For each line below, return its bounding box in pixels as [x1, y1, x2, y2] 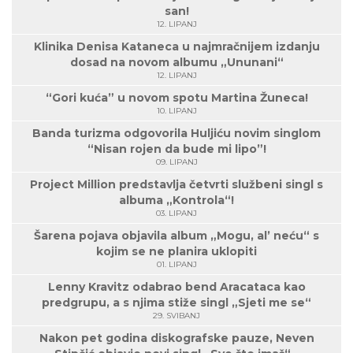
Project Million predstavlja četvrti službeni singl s [30, 177, 323, 192]
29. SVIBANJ [153, 310, 200, 321]
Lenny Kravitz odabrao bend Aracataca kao [47, 280, 306, 295]
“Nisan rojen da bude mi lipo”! [87, 142, 266, 157]
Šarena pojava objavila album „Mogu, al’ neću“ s [34, 229, 319, 243]
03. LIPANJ [156, 208, 197, 219]
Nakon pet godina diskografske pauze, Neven [39, 331, 314, 346]
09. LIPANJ [155, 157, 198, 168]
